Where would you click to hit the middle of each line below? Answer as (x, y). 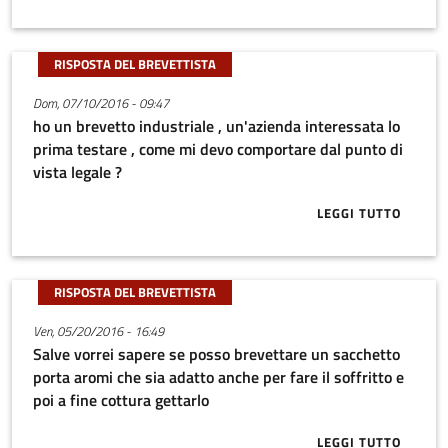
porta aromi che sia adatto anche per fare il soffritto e (218, 377)
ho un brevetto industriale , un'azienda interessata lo (216, 126)
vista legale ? (77, 172)
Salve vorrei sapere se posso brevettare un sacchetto (216, 354)
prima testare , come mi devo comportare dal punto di (217, 149)
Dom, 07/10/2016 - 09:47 (100, 102)
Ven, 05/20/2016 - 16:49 (98, 330)
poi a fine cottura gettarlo (120, 400)
